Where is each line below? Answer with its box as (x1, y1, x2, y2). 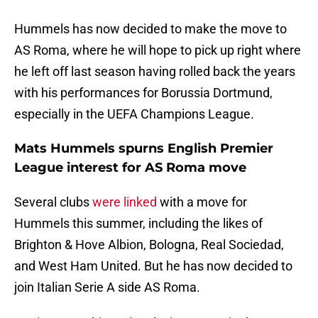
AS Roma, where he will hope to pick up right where (14, 43, 301, 58)
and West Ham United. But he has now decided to (14, 258, 292, 274)
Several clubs (14, 194, 92, 210)
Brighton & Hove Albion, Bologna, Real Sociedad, (14, 237, 284, 253)
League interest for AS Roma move (14, 160, 246, 176)
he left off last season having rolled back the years (14, 64, 295, 79)
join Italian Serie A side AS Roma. (14, 280, 200, 295)
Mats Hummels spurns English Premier (14, 141, 273, 157)
